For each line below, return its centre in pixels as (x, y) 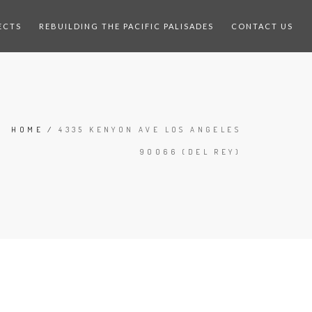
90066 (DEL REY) (190, 152)
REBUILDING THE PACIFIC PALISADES (127, 26)
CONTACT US (263, 26)
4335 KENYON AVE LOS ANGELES (150, 130)
